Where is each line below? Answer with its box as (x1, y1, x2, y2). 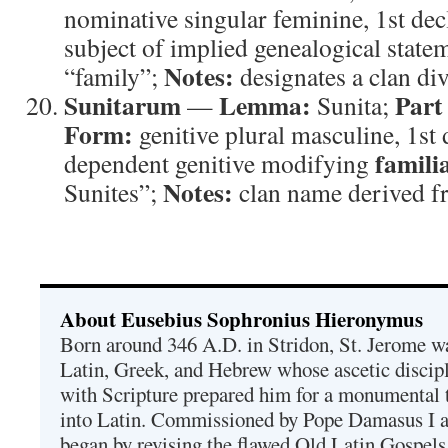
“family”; (64, 59, 164, 93)
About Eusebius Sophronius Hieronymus (60, 304, 423, 334)
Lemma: (219, 86, 311, 124)
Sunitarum (64, 86, 181, 124)
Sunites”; (64, 175, 163, 209)
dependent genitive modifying (64, 146, 375, 180)
